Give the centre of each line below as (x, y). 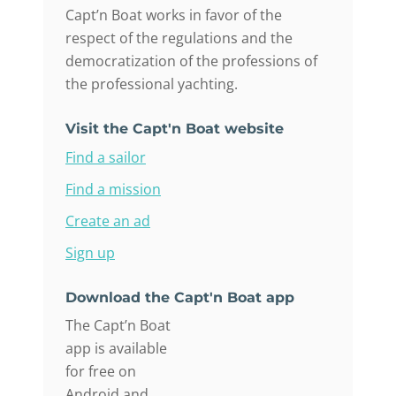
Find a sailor (106, 157)
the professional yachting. (152, 84)
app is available (116, 348)
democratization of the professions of (191, 61)
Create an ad (108, 221)
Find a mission (113, 189)
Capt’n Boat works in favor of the (174, 15)
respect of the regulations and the (179, 38)
